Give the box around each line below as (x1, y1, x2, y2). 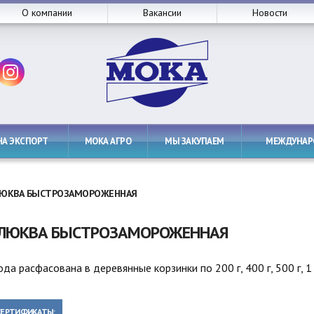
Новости (259, 6, 287, 19)
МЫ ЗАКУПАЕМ (172, 135, 224, 147)
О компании (29, 6, 72, 19)
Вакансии (149, 6, 182, 19)
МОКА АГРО (92, 135, 132, 147)
